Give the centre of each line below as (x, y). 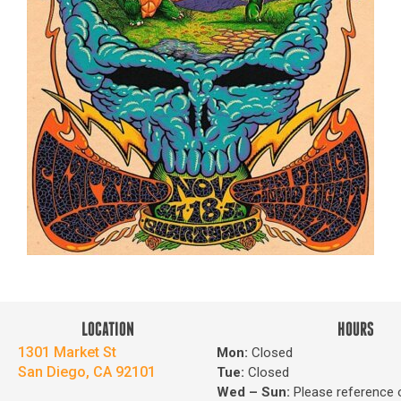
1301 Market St (67, 352)
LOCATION (108, 331)
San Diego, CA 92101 (87, 372)
